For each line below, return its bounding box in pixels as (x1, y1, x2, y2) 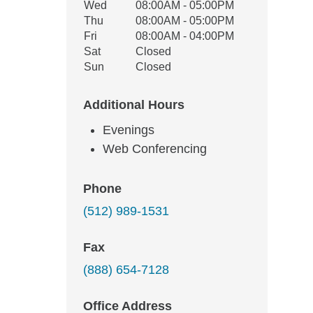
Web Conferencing (103, 142, 207, 156)
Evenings (103, 123, 154, 137)
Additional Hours (83, 98, 184, 112)
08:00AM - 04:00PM (136, 30, 234, 42)
